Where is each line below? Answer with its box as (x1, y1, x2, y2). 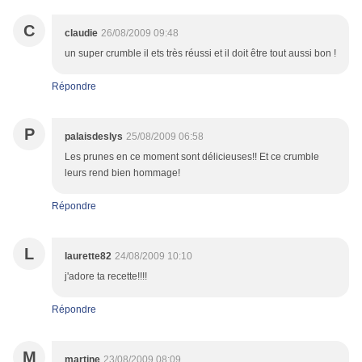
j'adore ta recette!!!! (65, 271, 147, 283)
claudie (65, 27, 98, 40)
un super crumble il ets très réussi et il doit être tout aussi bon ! (65, 48, 336, 60)
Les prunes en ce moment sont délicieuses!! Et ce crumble (65, 151, 319, 163)
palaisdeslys (65, 131, 123, 143)
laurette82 (65, 250, 112, 263)
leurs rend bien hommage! (65, 167, 180, 179)
